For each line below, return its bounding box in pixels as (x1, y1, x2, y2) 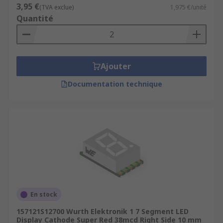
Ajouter (100, 61, 131, 72)
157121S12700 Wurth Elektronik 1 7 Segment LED (16, 207, 189, 216)
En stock (30, 190, 57, 199)
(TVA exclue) (39, 3, 74, 11)
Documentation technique (68, 79, 162, 89)
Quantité (16, 13, 53, 24)
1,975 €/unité (170, 3, 207, 11)
